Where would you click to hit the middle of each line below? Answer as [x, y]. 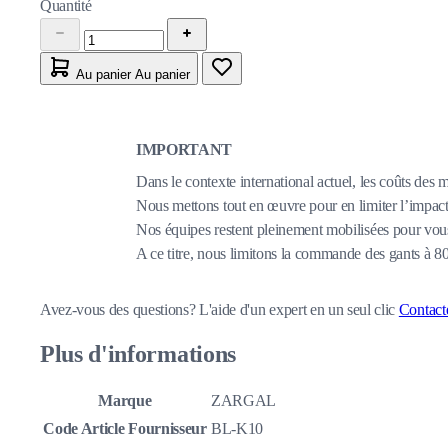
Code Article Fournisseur [125, 428]
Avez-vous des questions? [119, 309]
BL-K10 [237, 428]
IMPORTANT [184, 149]
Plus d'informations [138, 353]
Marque [125, 400]
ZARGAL [244, 400]
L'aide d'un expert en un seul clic [299, 309]
